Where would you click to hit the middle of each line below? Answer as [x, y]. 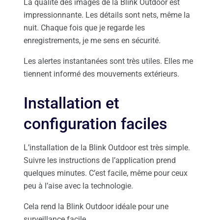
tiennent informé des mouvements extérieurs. [101, 74]
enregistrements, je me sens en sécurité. [92, 41]
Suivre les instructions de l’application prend [100, 161]
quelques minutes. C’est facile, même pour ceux [106, 173]
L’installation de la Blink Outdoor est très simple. [107, 148]
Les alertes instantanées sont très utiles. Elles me [108, 61]
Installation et [71, 103]
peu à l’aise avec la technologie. [78, 186]
